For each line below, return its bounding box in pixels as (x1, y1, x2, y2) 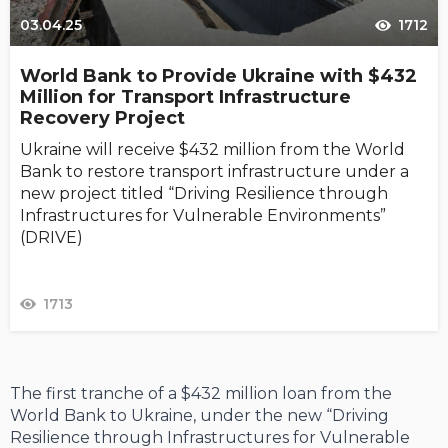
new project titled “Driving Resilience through (20, 184, 388, 204)
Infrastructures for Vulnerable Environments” (20, 206, 386, 226)
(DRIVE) (20, 228, 83, 248)
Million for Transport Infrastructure (20, 86, 351, 109)
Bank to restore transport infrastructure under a (20, 162, 409, 182)
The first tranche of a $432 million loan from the (10, 384, 392, 404)
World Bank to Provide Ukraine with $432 (20, 65, 417, 88)
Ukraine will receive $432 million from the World (20, 140, 405, 160)
